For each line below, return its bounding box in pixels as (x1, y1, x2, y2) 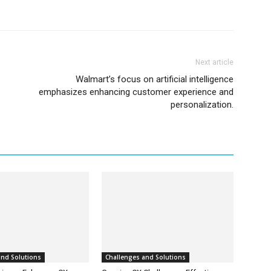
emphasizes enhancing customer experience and (39, 86, 233, 97)
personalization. (171, 99, 233, 110)
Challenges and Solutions (105, 252, 186, 261)
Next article (195, 57, 233, 67)
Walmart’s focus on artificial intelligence (76, 73, 233, 85)
